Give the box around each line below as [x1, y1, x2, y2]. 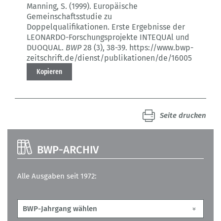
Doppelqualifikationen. [27, 22, 110, 32]
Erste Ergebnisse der [111, 22, 185, 32]
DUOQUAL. [27, 43, 64, 53]
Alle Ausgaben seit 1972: [17, 172, 97, 181]
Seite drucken [160, 111, 206, 120]
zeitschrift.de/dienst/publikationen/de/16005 [27, 53, 192, 63]
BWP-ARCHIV [37, 143, 99, 157]
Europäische [93, 1, 138, 11]
